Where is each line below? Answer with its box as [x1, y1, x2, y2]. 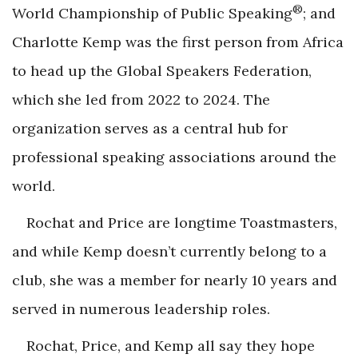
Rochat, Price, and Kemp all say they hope [26, 336, 315, 355]
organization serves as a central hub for [12, 118, 288, 137]
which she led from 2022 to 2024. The [12, 89, 270, 109]
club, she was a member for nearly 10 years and [12, 270, 337, 289]
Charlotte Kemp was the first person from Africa [12, 32, 344, 51]
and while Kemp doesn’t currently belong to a [12, 241, 327, 261]
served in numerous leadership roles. [12, 299, 270, 318]
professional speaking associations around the [12, 147, 336, 166]
